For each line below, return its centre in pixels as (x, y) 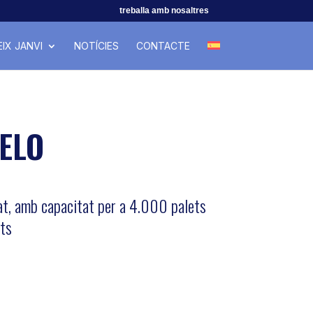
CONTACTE (163, 45)
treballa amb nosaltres (164, 10)
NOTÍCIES (97, 45)
